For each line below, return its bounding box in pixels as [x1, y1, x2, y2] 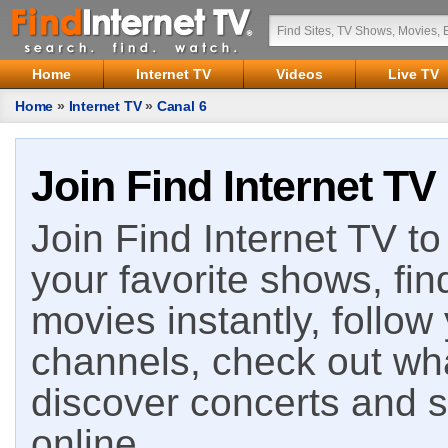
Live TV [388, 66, 439, 82]
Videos [276, 66, 323, 82]
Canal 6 [156, 98, 207, 114]
